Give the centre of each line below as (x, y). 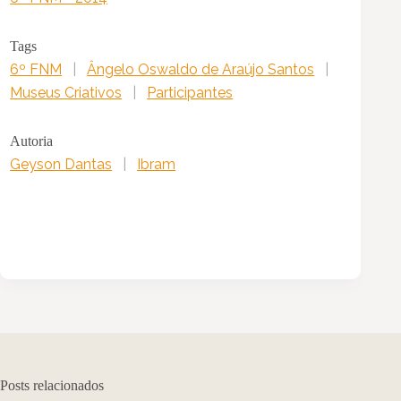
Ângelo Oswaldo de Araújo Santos (201, 70)
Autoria (32, 141)
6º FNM (36, 70)
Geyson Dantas (61, 165)
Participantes (190, 93)
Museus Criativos (66, 93)
